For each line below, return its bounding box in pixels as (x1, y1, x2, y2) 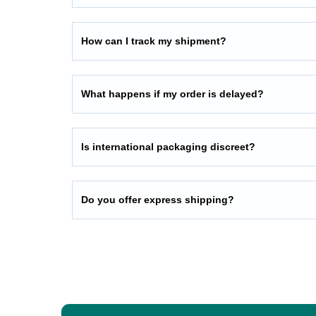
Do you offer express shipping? (81, 193, 234, 205)
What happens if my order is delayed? (81, 87, 264, 99)
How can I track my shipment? (81, 35, 226, 47)
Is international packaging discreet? (81, 140, 255, 152)
